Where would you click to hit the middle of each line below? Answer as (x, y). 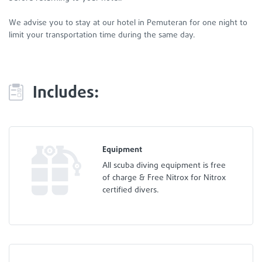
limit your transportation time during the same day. (102, 35)
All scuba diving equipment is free (164, 166)
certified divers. (131, 190)
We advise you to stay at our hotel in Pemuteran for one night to (128, 23)
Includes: (66, 93)
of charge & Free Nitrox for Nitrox (164, 178)
